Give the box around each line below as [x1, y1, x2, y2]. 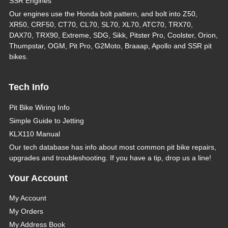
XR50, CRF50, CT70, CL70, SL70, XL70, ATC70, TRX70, [9, 20, 193, 28]
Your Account [8, 173, 68, 183]
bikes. [9, 52, 28, 61]
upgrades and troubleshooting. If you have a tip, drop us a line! [9, 153, 212, 162]
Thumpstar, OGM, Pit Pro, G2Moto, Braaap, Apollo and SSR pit [9, 41, 212, 50]
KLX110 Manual [9, 129, 61, 138]
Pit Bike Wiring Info [9, 103, 70, 111]
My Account [9, 194, 47, 203]
